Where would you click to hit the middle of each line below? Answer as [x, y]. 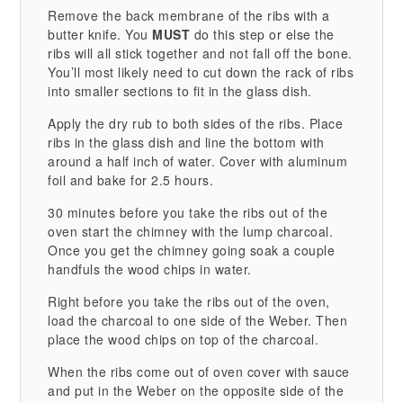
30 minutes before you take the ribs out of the [188, 212]
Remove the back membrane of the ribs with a [189, 15]
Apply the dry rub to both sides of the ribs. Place [196, 123]
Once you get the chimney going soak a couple [192, 250]
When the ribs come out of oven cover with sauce [199, 371]
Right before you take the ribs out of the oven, [189, 301]
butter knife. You [100, 34]
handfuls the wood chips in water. [150, 269]
